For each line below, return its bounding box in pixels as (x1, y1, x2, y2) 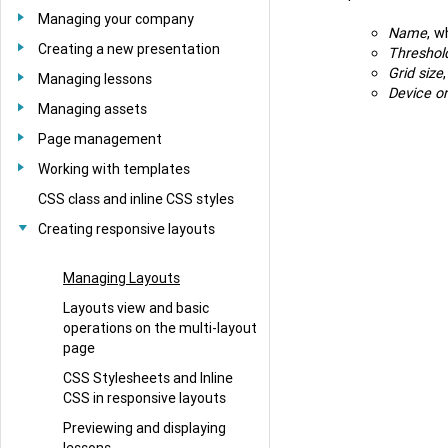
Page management (38, 130, 162, 148)
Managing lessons (38, 70, 152, 88)
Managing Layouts (63, 268, 180, 287)
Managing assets (38, 100, 147, 118)
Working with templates (38, 160, 190, 178)
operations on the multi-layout (63, 318, 257, 337)
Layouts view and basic (63, 298, 209, 317)
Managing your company (38, 10, 194, 28)
